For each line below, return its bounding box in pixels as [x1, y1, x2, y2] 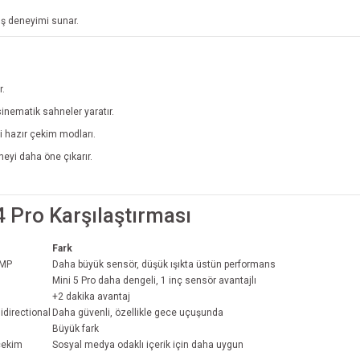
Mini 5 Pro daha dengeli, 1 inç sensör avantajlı [52, 274, 256, 286]
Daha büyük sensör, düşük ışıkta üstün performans [52, 258, 276, 270]
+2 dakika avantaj [52, 290, 130, 302]
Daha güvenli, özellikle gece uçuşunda [52, 306, 223, 318]
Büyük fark [52, 322, 99, 334]
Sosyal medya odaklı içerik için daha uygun [52, 338, 243, 350]
